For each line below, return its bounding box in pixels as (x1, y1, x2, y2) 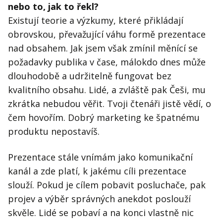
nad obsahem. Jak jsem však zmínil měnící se (8, 42, 198, 55)
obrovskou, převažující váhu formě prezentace (8, 28, 206, 41)
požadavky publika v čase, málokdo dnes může (8, 56, 206, 68)
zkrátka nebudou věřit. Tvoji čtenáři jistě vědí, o (8, 98, 211, 110)
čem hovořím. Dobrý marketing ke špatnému (8, 111, 200, 124)
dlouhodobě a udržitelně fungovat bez (8, 70, 171, 82)
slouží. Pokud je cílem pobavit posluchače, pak (8, 179, 206, 191)
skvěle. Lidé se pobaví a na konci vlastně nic (8, 207, 194, 219)
